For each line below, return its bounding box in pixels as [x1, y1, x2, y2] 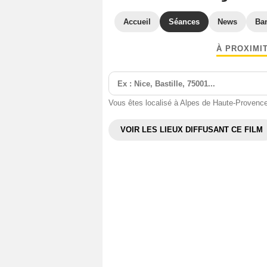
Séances [169, 17, 200, 26]
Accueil [123, 17, 151, 26]
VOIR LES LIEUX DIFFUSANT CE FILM [120, 125, 263, 134]
